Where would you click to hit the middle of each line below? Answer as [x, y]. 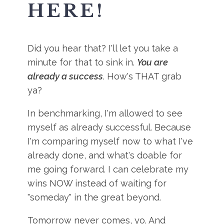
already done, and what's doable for [105, 155]
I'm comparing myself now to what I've [110, 141]
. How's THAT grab [142, 76]
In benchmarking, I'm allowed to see [105, 113]
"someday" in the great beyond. [94, 197]
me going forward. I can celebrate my [108, 169]
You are [153, 62]
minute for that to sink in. [82, 62]
